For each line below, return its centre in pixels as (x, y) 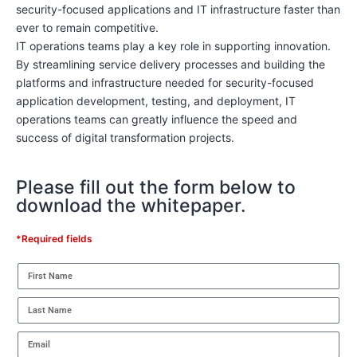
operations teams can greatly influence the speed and (157, 120)
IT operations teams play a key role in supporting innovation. (173, 46)
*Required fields (54, 239)
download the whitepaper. (131, 206)
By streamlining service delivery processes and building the (171, 65)
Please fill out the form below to (156, 188)
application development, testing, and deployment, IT (156, 101)
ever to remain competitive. (87, 28)
